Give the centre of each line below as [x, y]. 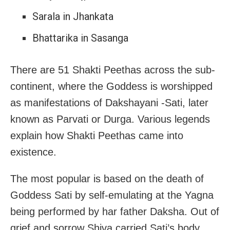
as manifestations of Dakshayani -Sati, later [109, 102]
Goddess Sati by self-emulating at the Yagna [112, 195]
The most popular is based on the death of [107, 178]
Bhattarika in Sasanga [80, 38]
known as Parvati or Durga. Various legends [110, 119]
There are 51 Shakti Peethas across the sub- [113, 70]
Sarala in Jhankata [73, 16]
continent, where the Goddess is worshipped [111, 86]
